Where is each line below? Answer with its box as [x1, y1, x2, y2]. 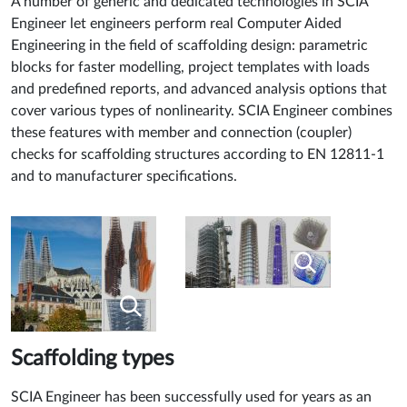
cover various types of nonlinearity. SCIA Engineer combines [11, 103, 392, 118]
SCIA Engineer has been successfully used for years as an [11, 389, 372, 404]
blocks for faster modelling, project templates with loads [11, 59, 370, 74]
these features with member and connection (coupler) [11, 124, 352, 140]
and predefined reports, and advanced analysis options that [11, 81, 387, 96]
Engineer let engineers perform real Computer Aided [11, 15, 342, 31]
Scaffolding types [11, 347, 174, 370]
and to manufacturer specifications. [11, 168, 237, 184]
